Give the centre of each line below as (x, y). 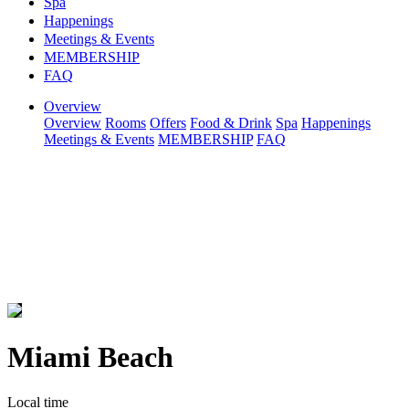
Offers (168, 123)
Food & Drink (231, 123)
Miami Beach (90, 357)
